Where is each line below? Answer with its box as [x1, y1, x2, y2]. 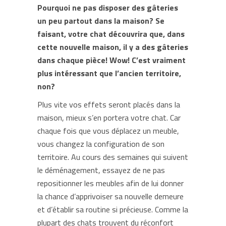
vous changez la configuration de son [37, 138, 164, 150]
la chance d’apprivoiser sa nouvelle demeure [37, 190, 184, 202]
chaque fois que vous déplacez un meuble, [37, 125, 179, 137]
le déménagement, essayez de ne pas [37, 164, 165, 176]
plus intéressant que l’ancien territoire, [37, 67, 181, 79]
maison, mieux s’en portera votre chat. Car [37, 111, 181, 124]
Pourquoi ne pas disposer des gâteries [37, 2, 178, 14]
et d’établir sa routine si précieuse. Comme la [37, 203, 188, 215]
